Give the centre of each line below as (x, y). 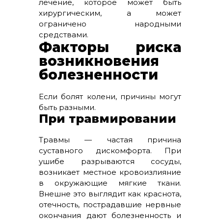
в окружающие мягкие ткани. (110, 183)
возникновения (99, 61)
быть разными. (67, 107)
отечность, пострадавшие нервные (110, 205)
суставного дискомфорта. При (110, 151)
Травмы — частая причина (110, 140)
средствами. (64, 35)
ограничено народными (110, 24)
